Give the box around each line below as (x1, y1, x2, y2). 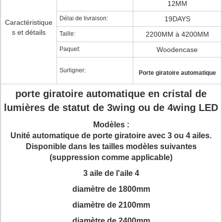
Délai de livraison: (59, 15, 108, 22)
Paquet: (59, 46, 80, 53)
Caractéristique (5, 18, 53, 26)
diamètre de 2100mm (72, 201, 150, 209)
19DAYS (164, 15, 190, 23)
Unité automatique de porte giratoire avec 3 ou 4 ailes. (10, 131, 212, 140)
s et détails (12, 28, 46, 36)
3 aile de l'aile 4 (83, 169, 139, 177)
